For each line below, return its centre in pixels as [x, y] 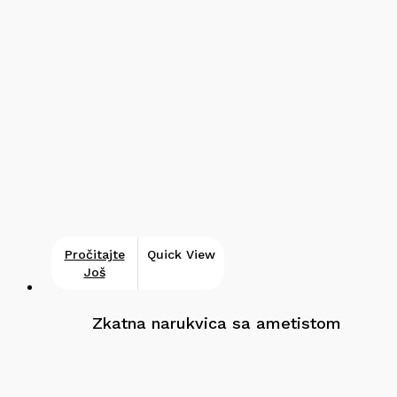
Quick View [181, 254]
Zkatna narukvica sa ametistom [216, 323]
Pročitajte [94, 254]
